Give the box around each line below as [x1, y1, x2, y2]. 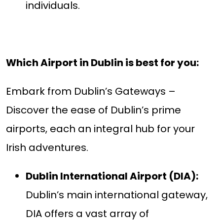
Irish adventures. [5, 141, 91, 155]
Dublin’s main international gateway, [25, 188, 208, 202]
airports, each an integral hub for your [5, 122, 195, 136]
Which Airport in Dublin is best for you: [5, 56, 199, 70]
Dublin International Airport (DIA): [25, 169, 198, 184]
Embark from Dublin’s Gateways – [5, 84, 176, 99]
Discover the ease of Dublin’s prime [5, 103, 181, 117]
